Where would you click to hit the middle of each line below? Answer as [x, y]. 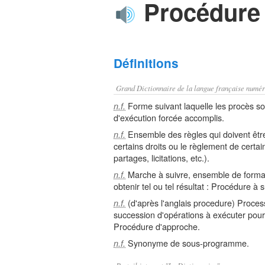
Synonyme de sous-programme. [187, 243]
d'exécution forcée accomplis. [169, 117]
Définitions [146, 63]
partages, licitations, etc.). [161, 158]
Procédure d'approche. [157, 226]
